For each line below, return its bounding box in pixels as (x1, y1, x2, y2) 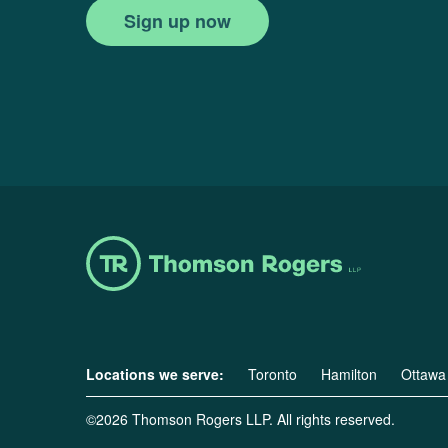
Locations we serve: (86, 364, 224, 385)
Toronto (248, 364, 297, 385)
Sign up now (124, 8, 231, 35)
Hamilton (321, 364, 377, 385)
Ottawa (401, 364, 446, 385)
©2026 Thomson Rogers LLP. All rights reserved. (86, 409, 395, 430)
